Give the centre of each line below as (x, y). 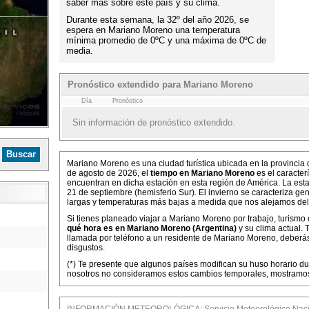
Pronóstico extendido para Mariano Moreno (160, 84)
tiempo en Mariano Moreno (202, 173)
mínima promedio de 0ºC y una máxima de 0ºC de (166, 40)
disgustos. (86, 248)
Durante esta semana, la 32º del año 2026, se (158, 20)
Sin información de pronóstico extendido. (154, 122)
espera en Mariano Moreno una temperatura (153, 30)
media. (80, 51)
